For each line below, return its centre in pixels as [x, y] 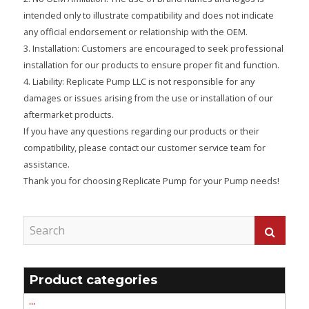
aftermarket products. [68, 114]
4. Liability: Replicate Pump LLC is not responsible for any [139, 81]
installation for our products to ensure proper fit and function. [151, 64]
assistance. [46, 164]
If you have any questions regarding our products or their [141, 131]
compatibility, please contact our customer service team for [144, 147]
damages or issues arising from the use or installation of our [148, 98]
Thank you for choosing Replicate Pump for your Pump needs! [151, 180]
